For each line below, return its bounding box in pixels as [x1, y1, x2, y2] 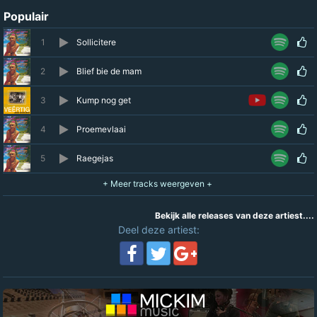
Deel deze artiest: [117, 224, 200, 236]
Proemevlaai [76, 124, 126, 134]
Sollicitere [76, 37, 116, 47]
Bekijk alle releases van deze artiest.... [155, 210, 314, 221]
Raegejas [76, 153, 113, 163]
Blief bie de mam [76, 66, 142, 76]
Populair [4, 9, 49, 23]
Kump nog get [76, 95, 131, 105]
